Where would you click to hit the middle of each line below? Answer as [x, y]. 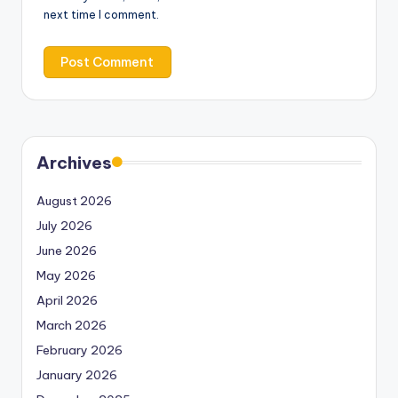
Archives [74, 162]
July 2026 [64, 225]
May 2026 [66, 275]
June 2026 [67, 250]
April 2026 [67, 300]
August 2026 [74, 200]
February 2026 [80, 350]
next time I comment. [101, 15]
